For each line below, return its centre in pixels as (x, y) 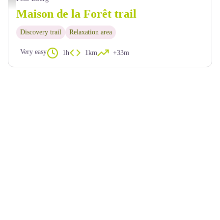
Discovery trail (41, 32)
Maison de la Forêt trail (76, 14)
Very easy (33, 52)
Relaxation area (91, 32)
